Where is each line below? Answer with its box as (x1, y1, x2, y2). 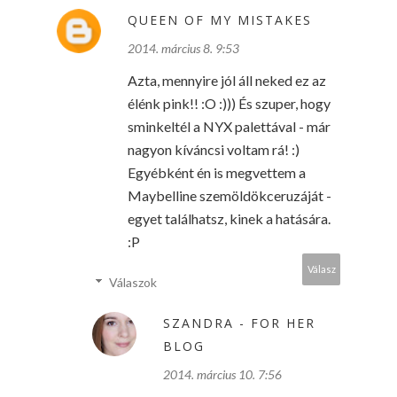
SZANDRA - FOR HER (163, 315, 315, 331)
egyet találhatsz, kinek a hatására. (128, 210, 331, 227)
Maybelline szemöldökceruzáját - (128, 187, 331, 204)
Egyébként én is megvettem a (128, 164, 306, 181)
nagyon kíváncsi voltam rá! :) (128, 141, 300, 158)
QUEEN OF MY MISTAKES (128, 12, 312, 28)
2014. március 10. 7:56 (163, 367, 282, 382)
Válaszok (109, 275, 158, 290)
